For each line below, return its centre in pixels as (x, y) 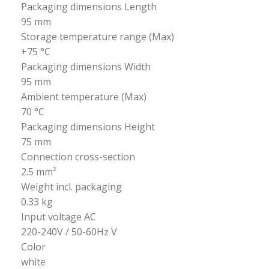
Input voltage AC (59, 217)
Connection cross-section (78, 157)
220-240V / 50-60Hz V (69, 232)
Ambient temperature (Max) (84, 97)
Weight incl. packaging (72, 187)
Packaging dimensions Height (88, 127)
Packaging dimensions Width (86, 67)
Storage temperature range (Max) (98, 37)
